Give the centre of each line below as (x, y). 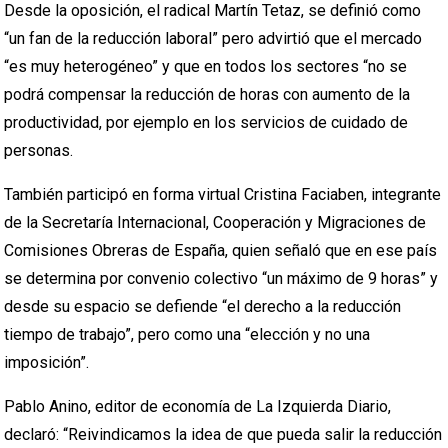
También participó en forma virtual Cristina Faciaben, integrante (223, 194)
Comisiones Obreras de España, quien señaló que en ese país (221, 250)
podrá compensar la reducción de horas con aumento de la (207, 94)
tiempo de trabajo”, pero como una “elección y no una (187, 334)
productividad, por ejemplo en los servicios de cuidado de (206, 122)
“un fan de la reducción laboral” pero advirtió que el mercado (213, 38)
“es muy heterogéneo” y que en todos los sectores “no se (206, 66)
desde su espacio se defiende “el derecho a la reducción (203, 306)
